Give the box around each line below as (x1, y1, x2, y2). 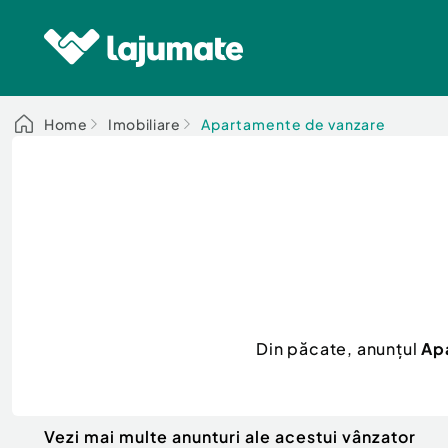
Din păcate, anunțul (256, 337, 422, 359)
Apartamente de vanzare (200, 115, 386, 133)
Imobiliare (107, 115, 181, 133)
